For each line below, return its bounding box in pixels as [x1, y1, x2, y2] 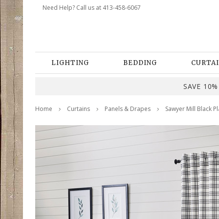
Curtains [67, 105, 90, 113]
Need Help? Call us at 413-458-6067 [43, 3, 141, 12]
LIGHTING [51, 59, 89, 67]
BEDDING [123, 59, 157, 67]
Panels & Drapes [105, 105, 151, 113]
